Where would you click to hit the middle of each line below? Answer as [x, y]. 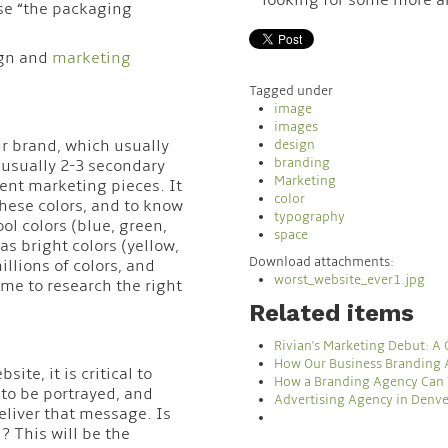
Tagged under [291, 90]
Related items [332, 312]
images [296, 126]
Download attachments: [322, 261]
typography [310, 216]
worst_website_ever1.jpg [350, 279]
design [295, 144]
